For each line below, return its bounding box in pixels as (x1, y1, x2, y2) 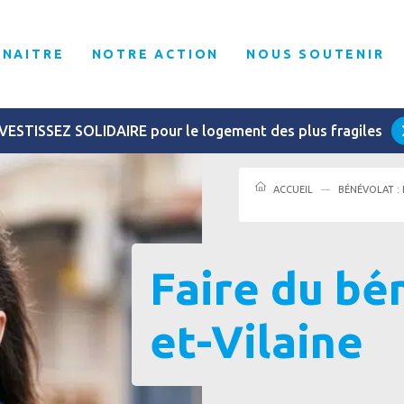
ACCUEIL (273, 184, 313, 195)
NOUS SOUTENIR (246, 47, 385, 61)
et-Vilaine (149, 316, 363, 366)
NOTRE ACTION (91, 47, 220, 61)
